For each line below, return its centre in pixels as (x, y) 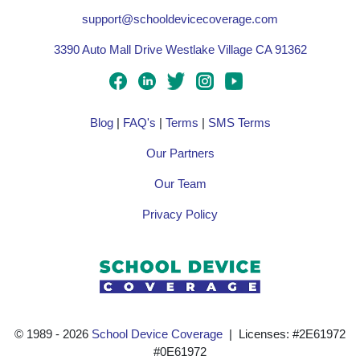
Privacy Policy (180, 214)
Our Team (180, 184)
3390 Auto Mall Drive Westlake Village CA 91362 (180, 49)
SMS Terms (239, 123)
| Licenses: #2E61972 (284, 335)
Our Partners (180, 153)
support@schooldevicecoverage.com (180, 19)
